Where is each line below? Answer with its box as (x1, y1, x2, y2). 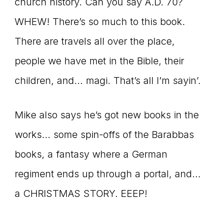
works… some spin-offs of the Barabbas (15, 129, 194, 141)
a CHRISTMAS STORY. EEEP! (15, 188, 147, 200)
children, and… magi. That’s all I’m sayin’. (15, 75, 201, 87)
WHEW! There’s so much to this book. (15, 16, 185, 28)
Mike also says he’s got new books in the (15, 109, 199, 121)
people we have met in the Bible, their (15, 55, 184, 67)
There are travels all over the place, (15, 35, 175, 48)
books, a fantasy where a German (15, 148, 167, 161)
